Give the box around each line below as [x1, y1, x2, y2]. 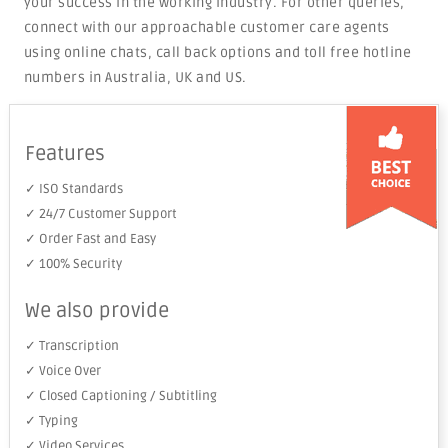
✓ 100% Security [24, 256, 122, 272]
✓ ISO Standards [24, 181, 123, 197]
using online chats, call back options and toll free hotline [23, 44, 412, 61]
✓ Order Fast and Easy [24, 231, 156, 247]
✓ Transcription [24, 338, 119, 354]
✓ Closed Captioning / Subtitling [24, 388, 217, 404]
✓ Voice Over [24, 363, 101, 379]
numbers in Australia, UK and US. [23, 69, 247, 86]
